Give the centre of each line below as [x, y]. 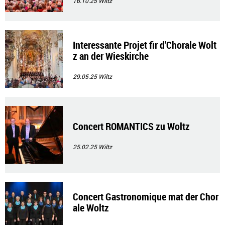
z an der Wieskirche [111, 56]
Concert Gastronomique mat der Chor [146, 197]
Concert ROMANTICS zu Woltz [131, 126]
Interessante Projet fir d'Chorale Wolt [145, 45]
